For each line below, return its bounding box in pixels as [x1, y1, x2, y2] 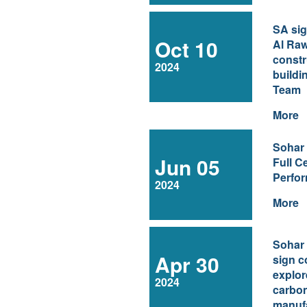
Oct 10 [155, 34, 219, 64]
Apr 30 [155, 249, 220, 279]
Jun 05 [155, 152, 221, 182]
